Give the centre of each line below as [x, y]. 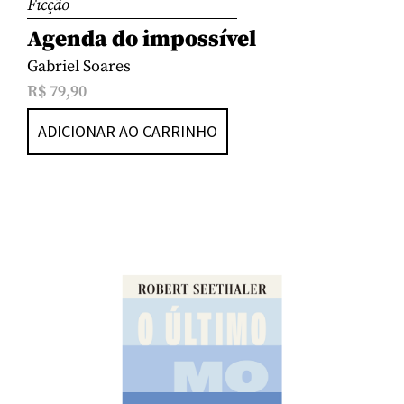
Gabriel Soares [79, 66]
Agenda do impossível [142, 39]
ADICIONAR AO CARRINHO [128, 132]
